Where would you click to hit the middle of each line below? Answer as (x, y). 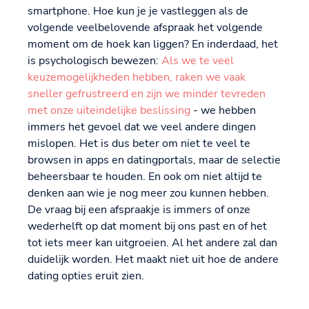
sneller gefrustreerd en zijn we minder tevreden (147, 94)
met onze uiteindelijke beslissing (109, 111)
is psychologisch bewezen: (94, 61)
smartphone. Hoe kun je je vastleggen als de (138, 11)
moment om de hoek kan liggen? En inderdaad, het (153, 44)
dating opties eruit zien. (86, 276)
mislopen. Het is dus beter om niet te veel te (139, 144)
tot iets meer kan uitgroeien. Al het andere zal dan (152, 243)
